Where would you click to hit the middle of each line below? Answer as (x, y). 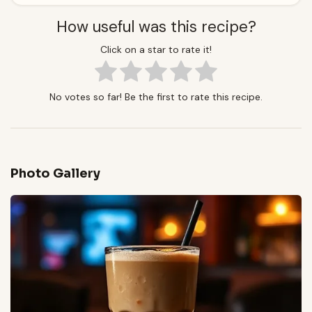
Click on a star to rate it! (156, 49)
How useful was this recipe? (156, 27)
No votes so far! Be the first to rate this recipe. (156, 96)
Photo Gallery (55, 173)
